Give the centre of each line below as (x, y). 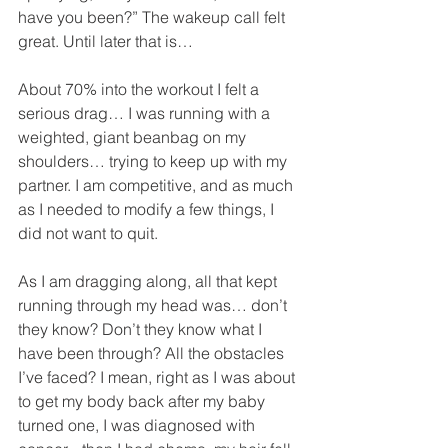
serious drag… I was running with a (146, 113)
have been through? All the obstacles (153, 353)
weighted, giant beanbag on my (134, 137)
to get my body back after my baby (143, 401)
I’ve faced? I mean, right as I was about (158, 377)
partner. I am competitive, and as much (157, 185)
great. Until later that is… (105, 41)
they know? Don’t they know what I (142, 329)
